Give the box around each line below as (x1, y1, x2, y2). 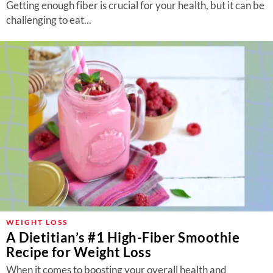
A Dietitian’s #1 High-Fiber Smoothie (6, 229, 239, 246)
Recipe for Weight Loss (6, 244, 151, 260)
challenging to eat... (6, 13, 91, 26)
